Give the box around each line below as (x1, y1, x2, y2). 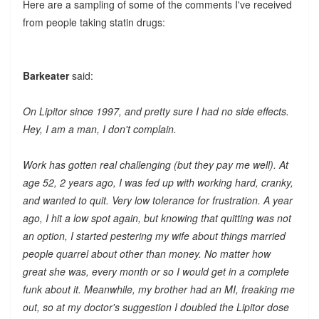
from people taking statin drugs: (22, 14, 165, 29)
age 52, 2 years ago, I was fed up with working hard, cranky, (22, 174, 293, 189)
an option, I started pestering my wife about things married (22, 228, 286, 243)
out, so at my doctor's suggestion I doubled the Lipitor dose (22, 299, 289, 314)
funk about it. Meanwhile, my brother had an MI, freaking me (22, 281, 295, 296)
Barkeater (22, 68, 69, 83)
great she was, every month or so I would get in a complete (22, 263, 289, 278)
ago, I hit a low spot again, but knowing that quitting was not (22, 210, 291, 225)
